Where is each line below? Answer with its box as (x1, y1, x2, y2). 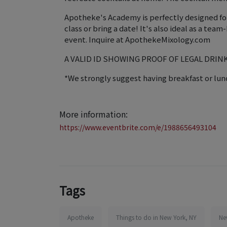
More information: (59, 108, 128, 120)
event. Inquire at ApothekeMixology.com (64, 34, 210, 45)
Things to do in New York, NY (116, 213, 197, 221)
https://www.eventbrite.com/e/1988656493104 (59, 122, 216, 132)
